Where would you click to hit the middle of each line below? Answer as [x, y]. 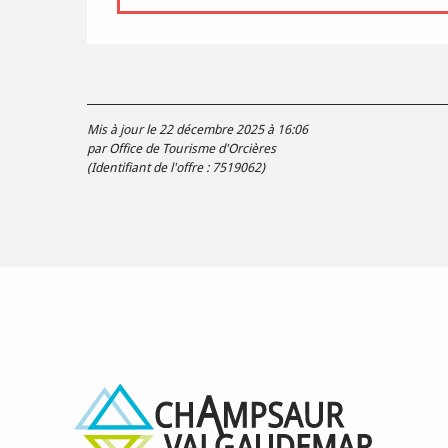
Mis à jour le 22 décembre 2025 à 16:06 [197, 130]
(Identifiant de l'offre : [149, 168]
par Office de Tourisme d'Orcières [181, 149]
